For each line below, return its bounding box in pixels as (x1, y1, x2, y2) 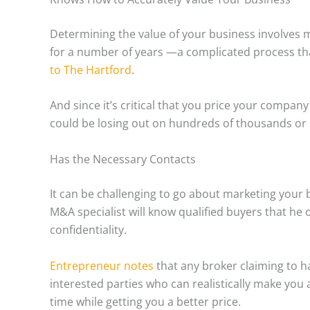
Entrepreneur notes (50, 257, 154, 273)
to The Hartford (50, 62, 131, 77)
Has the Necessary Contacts (50, 151, 196, 167)
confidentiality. (50, 221, 127, 237)
